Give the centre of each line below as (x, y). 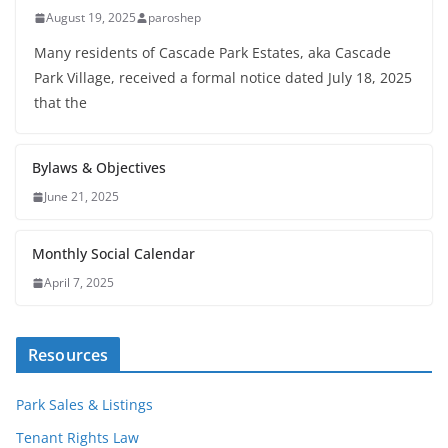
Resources (68, 355)
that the (60, 103)
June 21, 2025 (81, 197)
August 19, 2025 (91, 18)
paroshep (174, 18)
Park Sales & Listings (84, 405)
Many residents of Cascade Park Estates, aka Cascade (212, 53)
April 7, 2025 (79, 283)
